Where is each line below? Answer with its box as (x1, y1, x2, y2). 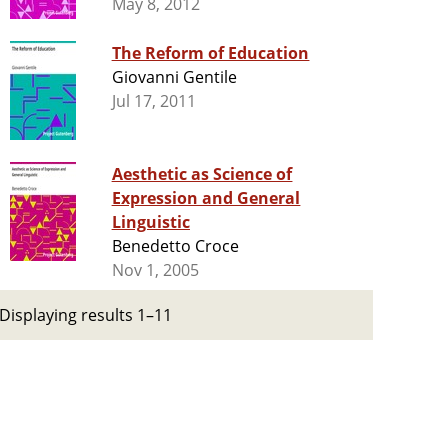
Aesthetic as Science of (111, 163, 293, 186)
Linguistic (111, 211, 190, 234)
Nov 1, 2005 (111, 259, 199, 282)
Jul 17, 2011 (111, 90, 197, 113)
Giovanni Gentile (111, 66, 238, 89)
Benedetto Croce (111, 235, 240, 258)
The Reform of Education (111, 42, 310, 65)
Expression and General (111, 187, 301, 210)
